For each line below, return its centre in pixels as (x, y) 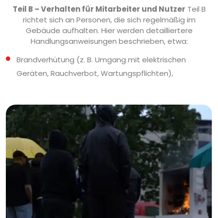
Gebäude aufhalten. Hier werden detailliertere (109, 31)
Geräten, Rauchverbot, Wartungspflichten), (95, 73)
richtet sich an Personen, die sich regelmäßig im (109, 20)
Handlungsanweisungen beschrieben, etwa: (109, 41)
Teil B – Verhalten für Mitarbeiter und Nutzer (99, 9)
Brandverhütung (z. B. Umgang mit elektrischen (101, 60)
